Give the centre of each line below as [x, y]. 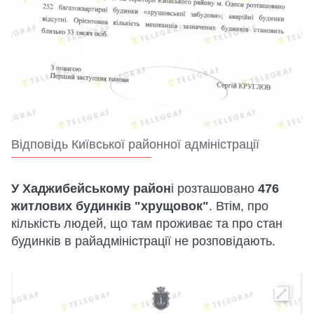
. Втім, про [239, 206]
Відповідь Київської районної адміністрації [135, 144]
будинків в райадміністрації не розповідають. [143, 241]
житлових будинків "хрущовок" [110, 206]
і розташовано [214, 188]
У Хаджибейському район [91, 188]
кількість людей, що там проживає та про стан [147, 223]
